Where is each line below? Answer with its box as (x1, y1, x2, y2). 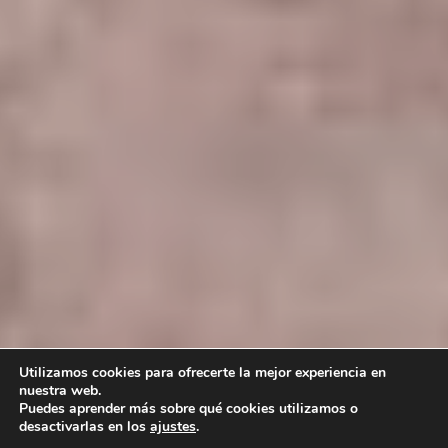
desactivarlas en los (19, 417, 150, 436)
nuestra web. (19, 381, 101, 400)
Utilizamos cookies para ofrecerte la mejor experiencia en (19, 363, 386, 382)
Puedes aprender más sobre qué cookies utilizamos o (19, 399, 358, 418)
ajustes (150, 417, 196, 436)
